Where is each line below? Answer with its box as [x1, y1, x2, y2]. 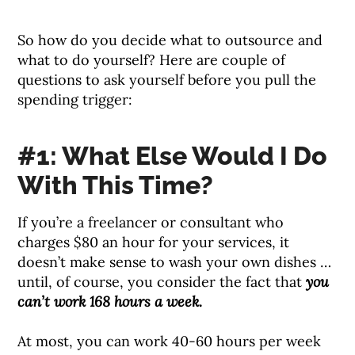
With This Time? [17, 170, 214, 200]
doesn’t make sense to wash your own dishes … [17, 253, 332, 272]
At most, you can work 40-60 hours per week [17, 332, 322, 351]
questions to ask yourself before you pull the [17, 71, 317, 90]
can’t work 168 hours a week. [17, 292, 203, 311]
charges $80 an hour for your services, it [17, 233, 290, 252]
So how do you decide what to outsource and [17, 31, 323, 50]
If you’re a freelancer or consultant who [17, 213, 284, 232]
